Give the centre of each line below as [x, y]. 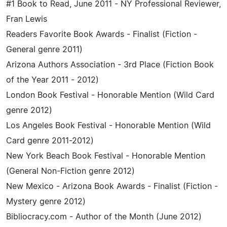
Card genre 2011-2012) [50, 141]
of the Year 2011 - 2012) [52, 80]
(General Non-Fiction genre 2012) [70, 171]
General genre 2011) [44, 49]
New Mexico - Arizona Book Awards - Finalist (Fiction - [112, 186]
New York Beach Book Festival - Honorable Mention [106, 156]
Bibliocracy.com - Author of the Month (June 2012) [104, 217]
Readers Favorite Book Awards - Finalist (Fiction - [102, 34]
